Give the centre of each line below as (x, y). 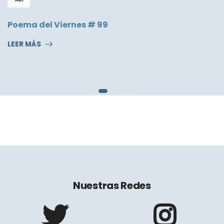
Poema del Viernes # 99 (58, 25)
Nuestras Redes (112, 186)
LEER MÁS (24, 44)
